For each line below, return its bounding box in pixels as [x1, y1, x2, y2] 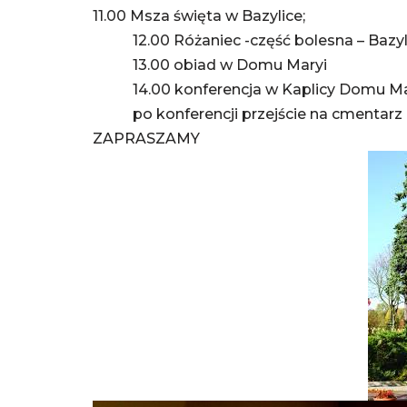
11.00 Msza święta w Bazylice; [93, 7, 305, 25]
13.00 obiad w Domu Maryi [93, 56, 327, 74]
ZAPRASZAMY [93, 130, 200, 147]
